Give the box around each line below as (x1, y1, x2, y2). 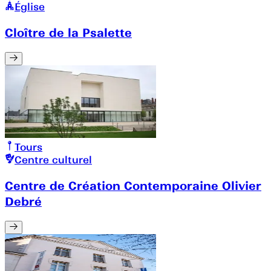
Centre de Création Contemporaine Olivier (5, 178, 261, 193)
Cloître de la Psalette (5, 25, 132, 41)
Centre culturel (15, 154, 92, 166)
